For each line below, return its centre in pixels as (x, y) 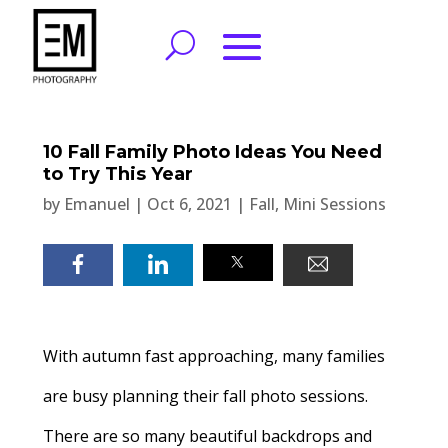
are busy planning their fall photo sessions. (205, 396)
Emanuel (96, 204)
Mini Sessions (334, 204)
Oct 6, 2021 (189, 204)
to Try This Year (117, 174)
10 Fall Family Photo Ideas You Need (212, 152)
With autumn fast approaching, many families (213, 356)
